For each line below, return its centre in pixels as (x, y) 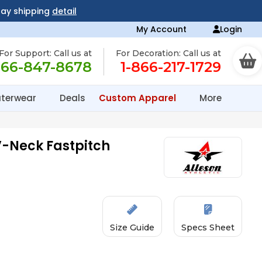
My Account (162, 29)
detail (64, 11)
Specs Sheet (208, 227)
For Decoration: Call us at (168, 53)
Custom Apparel (139, 98)
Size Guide (132, 227)
